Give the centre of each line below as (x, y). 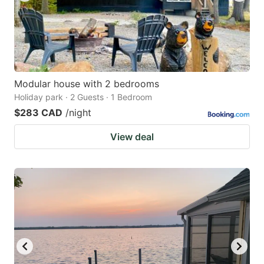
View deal (132, 137)
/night (78, 113)
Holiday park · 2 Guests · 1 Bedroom (83, 97)
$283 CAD (38, 113)
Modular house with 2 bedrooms (87, 84)
